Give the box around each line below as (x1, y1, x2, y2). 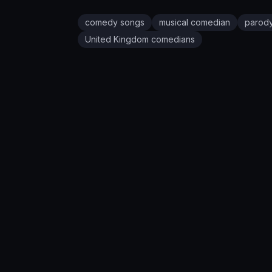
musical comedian (159, 17, 230, 28)
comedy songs (85, 17, 144, 28)
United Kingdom (85, 34, 149, 45)
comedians (149, 34, 195, 45)
